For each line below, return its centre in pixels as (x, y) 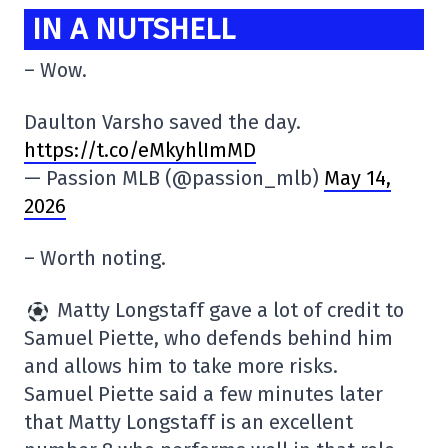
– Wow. (55, 70)
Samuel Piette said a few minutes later (203, 394)
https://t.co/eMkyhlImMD (140, 150)
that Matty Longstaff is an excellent (188, 422)
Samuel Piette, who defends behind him (208, 338)
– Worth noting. (95, 258)
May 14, (357, 178)
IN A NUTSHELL (133, 29)
